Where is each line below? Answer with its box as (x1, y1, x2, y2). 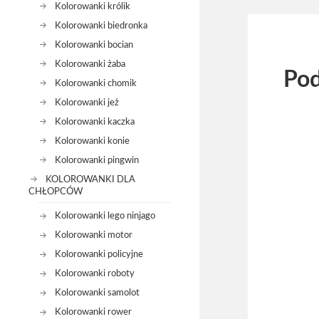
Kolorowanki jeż (54, 98, 119, 107)
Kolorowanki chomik (54, 78, 137, 88)
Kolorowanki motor (54, 230, 132, 239)
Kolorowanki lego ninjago (54, 211, 155, 220)
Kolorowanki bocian (54, 40, 133, 49)
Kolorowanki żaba (54, 59, 125, 68)
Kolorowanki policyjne (54, 249, 143, 258)
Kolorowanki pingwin (54, 155, 139, 164)
